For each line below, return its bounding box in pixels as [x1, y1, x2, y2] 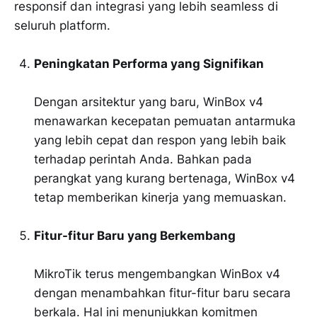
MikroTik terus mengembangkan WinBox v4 [34, 266, 280, 281]
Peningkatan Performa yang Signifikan [34, 56, 264, 71]
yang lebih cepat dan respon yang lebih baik [34, 132, 286, 147]
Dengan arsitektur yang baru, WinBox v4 [34, 94, 263, 109]
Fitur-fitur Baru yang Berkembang [34, 228, 236, 243]
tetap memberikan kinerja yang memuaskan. [34, 190, 287, 204]
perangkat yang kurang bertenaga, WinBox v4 [34, 171, 295, 185]
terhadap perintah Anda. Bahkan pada [34, 151, 252, 166]
